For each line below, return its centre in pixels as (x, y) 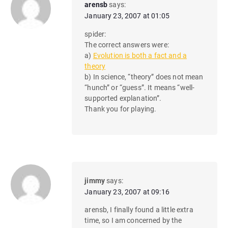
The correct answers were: (127, 45)
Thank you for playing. (121, 109)
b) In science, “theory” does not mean (144, 77)
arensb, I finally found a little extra (139, 210)
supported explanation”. (123, 98)
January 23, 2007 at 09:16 (127, 192)
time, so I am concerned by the (133, 221)
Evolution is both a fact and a (140, 55)
